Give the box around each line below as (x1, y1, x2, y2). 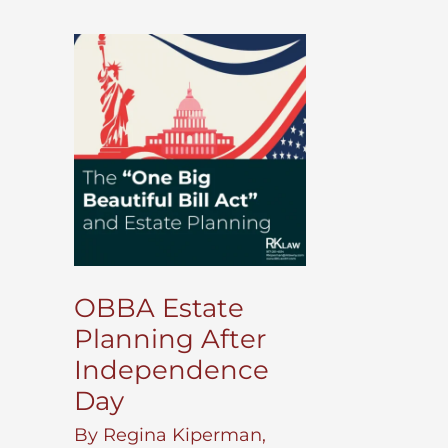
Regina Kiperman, (103, 423, 266, 446)
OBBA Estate (74, 291, 244, 324)
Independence (74, 353, 269, 386)
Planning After (74, 322, 266, 355)
